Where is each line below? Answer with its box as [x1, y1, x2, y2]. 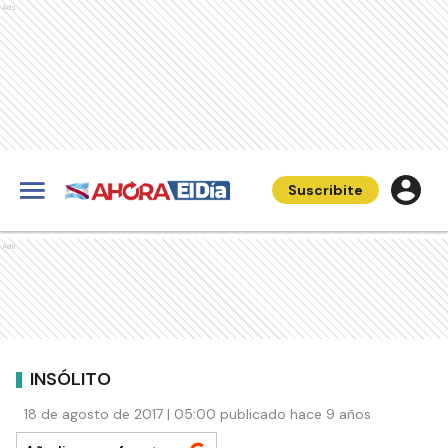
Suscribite [288, 181, 363, 199]
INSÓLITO [30, 366, 111, 391]
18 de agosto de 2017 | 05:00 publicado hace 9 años [24, 405, 371, 423]
